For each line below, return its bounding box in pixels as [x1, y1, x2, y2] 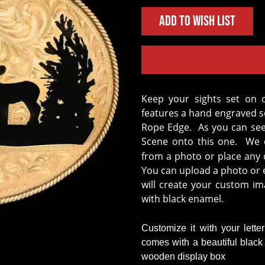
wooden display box [141, 251, 225, 261]
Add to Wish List [159, 12, 235, 30]
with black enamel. [141, 192, 228, 205]
